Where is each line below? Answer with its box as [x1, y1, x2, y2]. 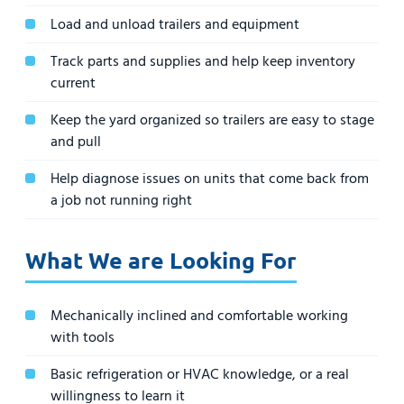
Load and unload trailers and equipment [50, 13, 299, 37]
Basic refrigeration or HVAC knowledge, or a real [50, 363, 349, 387]
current [50, 71, 96, 96]
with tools [50, 326, 115, 350]
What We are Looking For [25, 245, 297, 275]
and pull [50, 130, 101, 154]
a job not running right [50, 188, 192, 213]
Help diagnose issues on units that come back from [50, 167, 369, 191]
